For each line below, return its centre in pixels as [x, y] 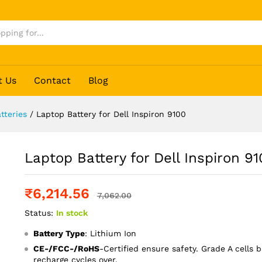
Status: [39, 213]
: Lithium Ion [110, 234]
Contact [53, 81]
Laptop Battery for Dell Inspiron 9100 [111, 114]
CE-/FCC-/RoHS [66, 249]
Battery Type [59, 234]
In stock [72, 213]
